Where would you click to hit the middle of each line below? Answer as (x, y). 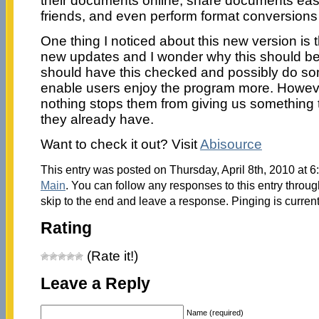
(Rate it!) (110, 256)
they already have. (97, 119)
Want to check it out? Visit (120, 144)
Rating (66, 228)
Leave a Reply (95, 284)
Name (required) (215, 312)
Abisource (231, 144)
